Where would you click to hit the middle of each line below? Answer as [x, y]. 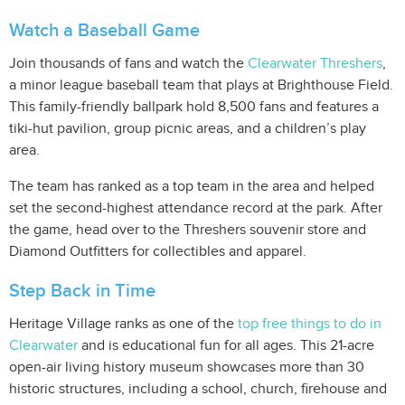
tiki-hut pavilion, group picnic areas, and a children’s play [188, 129]
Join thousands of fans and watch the [128, 64]
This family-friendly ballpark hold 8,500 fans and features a [194, 108]
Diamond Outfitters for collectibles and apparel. [158, 252]
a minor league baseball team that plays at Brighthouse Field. [201, 86]
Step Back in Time [82, 292]
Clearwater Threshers [315, 64]
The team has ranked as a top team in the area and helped [192, 187]
